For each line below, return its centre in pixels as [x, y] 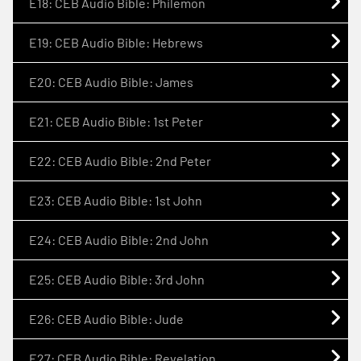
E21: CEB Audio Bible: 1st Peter [116, 121]
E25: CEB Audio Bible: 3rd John [117, 279]
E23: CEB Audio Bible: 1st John [116, 200]
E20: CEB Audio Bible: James [111, 81]
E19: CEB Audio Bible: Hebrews [116, 42]
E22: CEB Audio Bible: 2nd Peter [120, 160]
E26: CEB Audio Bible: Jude [106, 318]
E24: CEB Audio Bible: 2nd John [119, 239]
